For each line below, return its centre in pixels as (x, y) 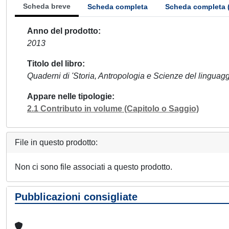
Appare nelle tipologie (70, 96)
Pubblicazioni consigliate (76, 197)
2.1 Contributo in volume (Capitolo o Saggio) (113, 109)
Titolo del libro (55, 64)
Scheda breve (47, 6)
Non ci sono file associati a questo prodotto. (94, 167)
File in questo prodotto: (56, 142)
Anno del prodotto (63, 31)
